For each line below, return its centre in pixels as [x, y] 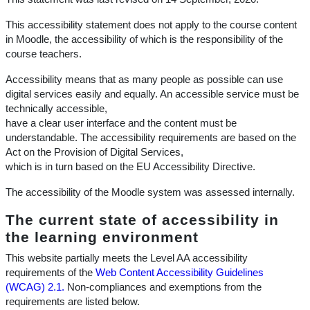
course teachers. [44, 54]
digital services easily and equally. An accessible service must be [152, 94]
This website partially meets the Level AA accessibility [127, 258]
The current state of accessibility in [142, 220]
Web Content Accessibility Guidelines [180, 273]
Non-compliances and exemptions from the [163, 287]
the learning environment [102, 237]
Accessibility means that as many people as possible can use [144, 80]
